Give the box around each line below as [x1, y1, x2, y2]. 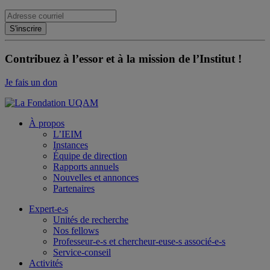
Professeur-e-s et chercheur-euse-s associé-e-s [53, 236, 225, 246]
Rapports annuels [53, 161, 119, 172]
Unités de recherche [53, 214, 128, 225]
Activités [29, 257, 63, 268]
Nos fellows [53, 225, 99, 236]
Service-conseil [53, 246, 111, 257]
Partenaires [53, 183, 95, 193]
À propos [29, 118, 64, 128]
